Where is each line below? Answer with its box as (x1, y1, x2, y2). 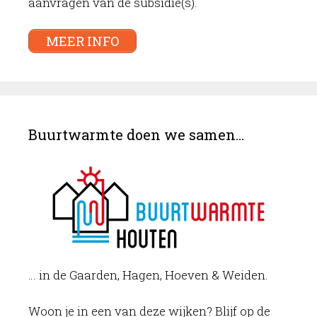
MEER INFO (46, 32, 119, 50)
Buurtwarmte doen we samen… (28, 125, 244, 144)
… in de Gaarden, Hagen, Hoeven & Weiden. (28, 267, 268, 284)
